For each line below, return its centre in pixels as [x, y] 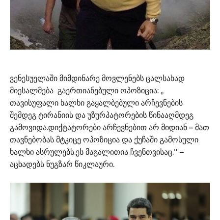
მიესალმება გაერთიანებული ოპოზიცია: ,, [87, 90]
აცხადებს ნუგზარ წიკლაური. [63, 164]
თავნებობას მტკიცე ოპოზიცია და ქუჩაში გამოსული [104, 139]
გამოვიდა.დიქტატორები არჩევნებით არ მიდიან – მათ [110, 127]
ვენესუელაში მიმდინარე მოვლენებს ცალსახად [97, 78]
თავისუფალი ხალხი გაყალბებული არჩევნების [96, 103]
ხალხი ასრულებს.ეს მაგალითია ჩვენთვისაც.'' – [98, 152]
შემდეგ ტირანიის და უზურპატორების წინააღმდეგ [102, 115]
